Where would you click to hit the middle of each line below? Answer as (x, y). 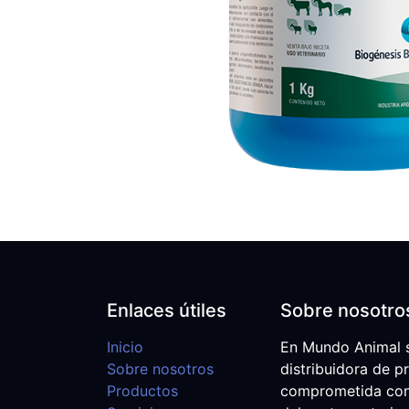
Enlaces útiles (167, 310)
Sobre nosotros (160, 369)
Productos (142, 391)
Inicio (125, 347)
